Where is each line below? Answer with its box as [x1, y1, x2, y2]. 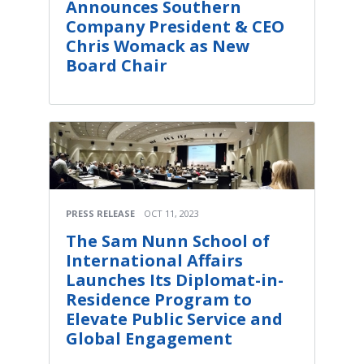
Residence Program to [66, 288, 252, 310]
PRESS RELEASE [66, 207, 135, 219]
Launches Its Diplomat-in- [66, 269, 284, 291]
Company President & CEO [66, 15, 284, 37]
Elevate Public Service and [66, 308, 283, 330]
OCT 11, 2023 [144, 207, 199, 219]
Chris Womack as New [66, 34, 249, 57]
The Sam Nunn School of [66, 230, 270, 252]
